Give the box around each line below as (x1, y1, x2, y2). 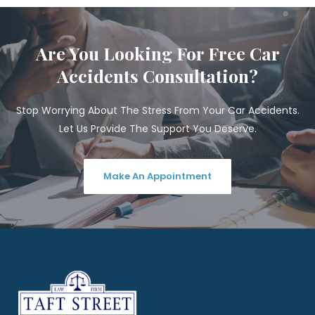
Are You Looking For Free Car (35, 41, 280, 65)
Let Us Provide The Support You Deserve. (58, 122, 257, 136)
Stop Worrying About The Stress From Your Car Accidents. (15, 103, 300, 117)
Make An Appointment (103, 169, 212, 183)
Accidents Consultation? (57, 64, 258, 87)
